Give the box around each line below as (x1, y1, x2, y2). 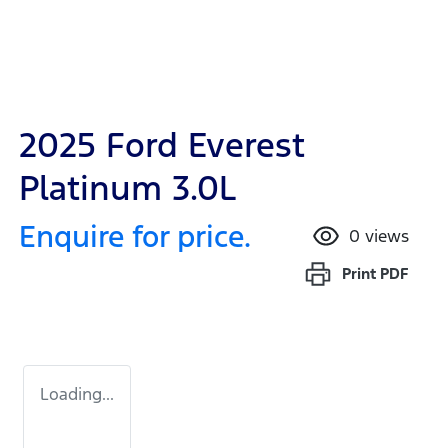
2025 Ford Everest (19, 124, 305, 168)
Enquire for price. (19, 218, 251, 256)
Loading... (40, 383, 114, 406)
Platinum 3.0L (19, 167, 236, 211)
